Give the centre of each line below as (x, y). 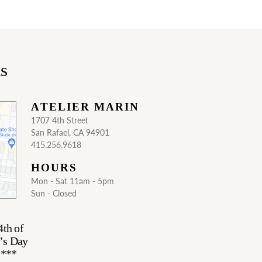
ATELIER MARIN (85, 106)
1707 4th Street (60, 120)
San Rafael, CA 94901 (70, 132)
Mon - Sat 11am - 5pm (73, 181)
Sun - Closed (54, 193)
